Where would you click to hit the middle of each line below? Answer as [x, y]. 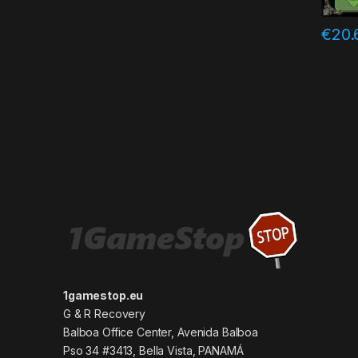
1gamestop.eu [103, 296]
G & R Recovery [105, 314]
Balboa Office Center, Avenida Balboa [161, 332]
